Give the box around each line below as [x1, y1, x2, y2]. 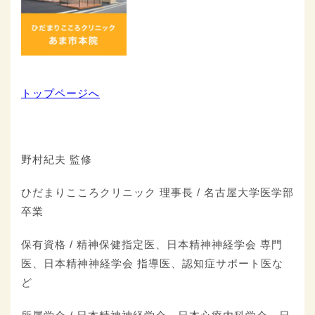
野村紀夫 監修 [21, 153, 92, 166]
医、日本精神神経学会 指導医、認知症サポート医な [21, 257, 283, 270]
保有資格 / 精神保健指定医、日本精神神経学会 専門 [21, 238, 283, 251]
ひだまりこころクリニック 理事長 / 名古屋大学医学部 [21, 186, 294, 199]
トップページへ [21, 87, 100, 100]
